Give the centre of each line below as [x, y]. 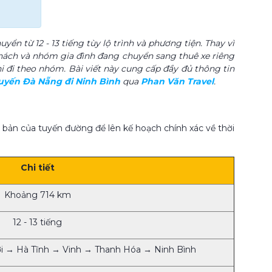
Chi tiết [37, 168]
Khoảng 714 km [37, 195]
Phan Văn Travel [177, 82]
